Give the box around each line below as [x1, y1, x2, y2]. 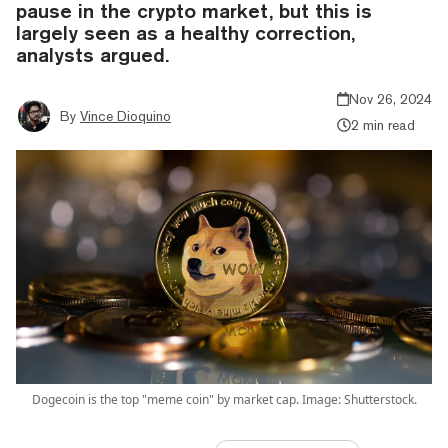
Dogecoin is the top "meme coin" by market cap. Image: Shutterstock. [31, 390, 417, 408]
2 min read [350, 116, 415, 133]
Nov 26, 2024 [349, 90, 432, 107]
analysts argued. [16, 42, 169, 66]
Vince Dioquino [80, 107, 171, 124]
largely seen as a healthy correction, [16, 20, 355, 44]
